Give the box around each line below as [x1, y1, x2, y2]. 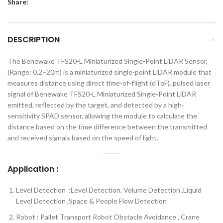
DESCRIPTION [7, 34, 60, 46]
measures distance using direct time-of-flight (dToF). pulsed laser [7, 79, 210, 88]
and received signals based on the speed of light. [7, 133, 158, 142]
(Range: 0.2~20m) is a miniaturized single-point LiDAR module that [7, 68, 212, 77]
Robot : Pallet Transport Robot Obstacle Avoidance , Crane [16, 213, 200, 222]
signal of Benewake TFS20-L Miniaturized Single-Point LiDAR [7, 90, 196, 99]
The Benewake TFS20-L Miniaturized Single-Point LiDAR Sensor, [7, 57, 208, 66]
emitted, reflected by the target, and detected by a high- [7, 101, 184, 110]
